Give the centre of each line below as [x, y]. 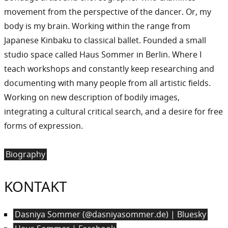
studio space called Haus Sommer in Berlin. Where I [103, 54]
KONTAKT [36, 186]
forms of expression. [44, 125]
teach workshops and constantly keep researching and [109, 68]
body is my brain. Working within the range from [97, 26]
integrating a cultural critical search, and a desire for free [113, 111]
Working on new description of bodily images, [92, 97]
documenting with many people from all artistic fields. [107, 83]
